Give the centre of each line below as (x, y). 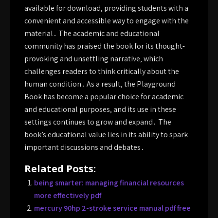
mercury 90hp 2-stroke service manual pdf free (112, 208)
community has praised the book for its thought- (105, 46)
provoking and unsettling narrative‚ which (94, 59)
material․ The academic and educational (92, 33)
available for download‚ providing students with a (106, 8)
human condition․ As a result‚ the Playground (100, 84)
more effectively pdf (68, 195)
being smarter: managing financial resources (109, 183)
